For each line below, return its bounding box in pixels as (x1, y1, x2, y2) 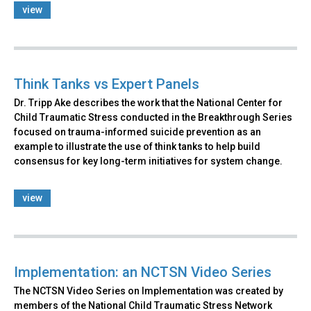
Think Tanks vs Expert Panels (14, 75, 199, 92)
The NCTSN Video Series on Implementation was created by (14, 285, 283, 296)
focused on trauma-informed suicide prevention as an (14, 126, 261, 137)
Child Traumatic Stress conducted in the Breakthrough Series (14, 111, 292, 123)
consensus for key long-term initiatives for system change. (14, 155, 283, 167)
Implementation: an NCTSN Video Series (14, 263, 271, 280)
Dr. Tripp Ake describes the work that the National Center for (14, 96, 283, 108)
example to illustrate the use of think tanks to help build (14, 140, 260, 152)
